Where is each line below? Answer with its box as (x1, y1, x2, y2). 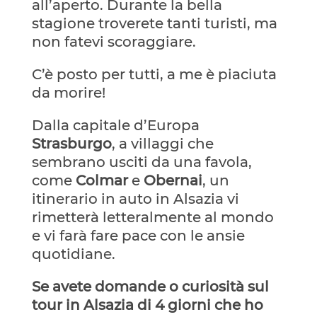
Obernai (143, 171, 202, 189)
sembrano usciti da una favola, (31, 153, 252, 171)
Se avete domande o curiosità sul (31, 277, 269, 295)
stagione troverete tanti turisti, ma (31, 14, 277, 32)
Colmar (75, 171, 128, 189)
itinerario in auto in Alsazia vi (31, 190, 239, 207)
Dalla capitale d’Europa (31, 116, 200, 134)
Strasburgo (31, 134, 112, 152)
